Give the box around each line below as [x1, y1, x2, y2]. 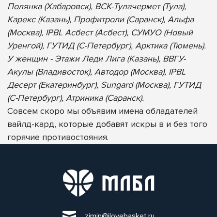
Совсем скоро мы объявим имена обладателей [7, 105, 198, 116]
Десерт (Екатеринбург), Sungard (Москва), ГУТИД [7, 79, 201, 90]
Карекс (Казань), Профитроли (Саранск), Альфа [7, 14, 194, 25]
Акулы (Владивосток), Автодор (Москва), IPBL [7, 66, 186, 77]
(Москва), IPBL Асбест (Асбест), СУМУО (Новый [7, 27, 193, 38]
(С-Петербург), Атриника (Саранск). [7, 92, 144, 103]
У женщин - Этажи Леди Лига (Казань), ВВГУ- [7, 53, 186, 64]
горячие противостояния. [7, 131, 108, 142]
